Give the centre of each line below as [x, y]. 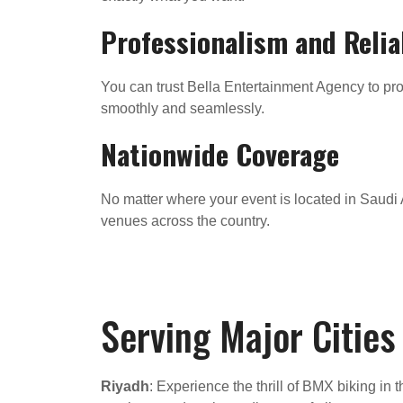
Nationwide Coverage [220, 153]
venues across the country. [185, 220]
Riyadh [125, 386]
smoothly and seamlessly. [183, 108]
